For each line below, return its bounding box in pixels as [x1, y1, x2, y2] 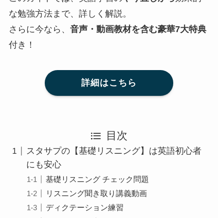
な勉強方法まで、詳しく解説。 [8, 9, 131, 19]
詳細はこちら [81, 78, 137, 88]
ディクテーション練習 [46, 203, 124, 212]
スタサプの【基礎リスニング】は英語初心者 [26, 146, 201, 156]
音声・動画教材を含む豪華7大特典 [70, 24, 206, 35]
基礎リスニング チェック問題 [46, 175, 149, 184]
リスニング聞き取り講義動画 [46, 189, 147, 198]
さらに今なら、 [8, 24, 70, 35]
